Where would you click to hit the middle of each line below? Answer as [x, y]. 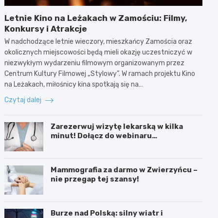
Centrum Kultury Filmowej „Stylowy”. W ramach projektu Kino [100, 73]
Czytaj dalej [24, 100]
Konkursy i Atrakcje [46, 28]
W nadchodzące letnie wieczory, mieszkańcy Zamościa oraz [99, 41]
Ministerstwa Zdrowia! [94, 145]
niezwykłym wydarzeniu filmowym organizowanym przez [95, 63]
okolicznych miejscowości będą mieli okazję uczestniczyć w [99, 52]
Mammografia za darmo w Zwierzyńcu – [124, 170]
